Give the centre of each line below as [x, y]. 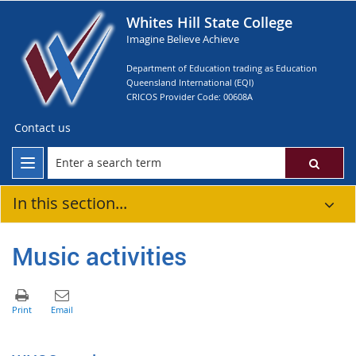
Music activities [99, 255]
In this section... [70, 203]
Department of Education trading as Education [222, 68]
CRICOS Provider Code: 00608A [190, 97]
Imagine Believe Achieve [183, 39]
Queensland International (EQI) [190, 82]
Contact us [43, 128]
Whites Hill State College [209, 22]
